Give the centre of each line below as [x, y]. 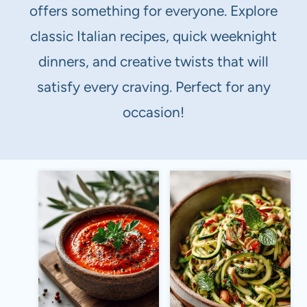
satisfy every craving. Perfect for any [153, 87]
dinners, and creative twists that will [153, 62]
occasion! [153, 112]
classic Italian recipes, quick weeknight [153, 36]
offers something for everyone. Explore [153, 11]
